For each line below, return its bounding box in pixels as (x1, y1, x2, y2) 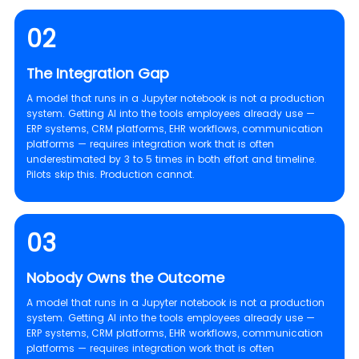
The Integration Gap (26, 63, 169, 84)
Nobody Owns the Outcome (26, 268, 224, 288)
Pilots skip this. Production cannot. (26, 167, 195, 182)
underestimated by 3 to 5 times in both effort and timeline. (26, 152, 317, 167)
